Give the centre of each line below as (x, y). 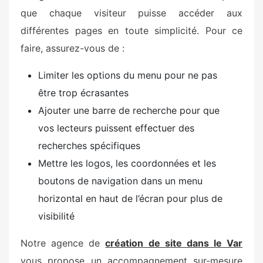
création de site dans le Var (174, 243)
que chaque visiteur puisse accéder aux (131, 13)
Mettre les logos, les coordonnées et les (127, 163)
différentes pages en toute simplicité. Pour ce (131, 31)
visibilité (56, 216)
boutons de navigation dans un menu (120, 181)
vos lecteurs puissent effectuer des (116, 128)
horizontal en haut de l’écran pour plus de (130, 198)
